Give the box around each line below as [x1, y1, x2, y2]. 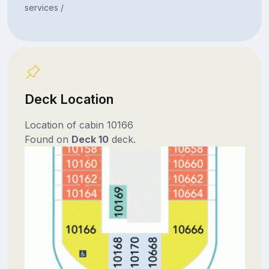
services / [24, 2, 64, 13]
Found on [24, 133, 71, 145]
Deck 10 [71, 133, 109, 145]
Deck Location [24, 91, 113, 107]
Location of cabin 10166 [24, 118, 133, 131]
